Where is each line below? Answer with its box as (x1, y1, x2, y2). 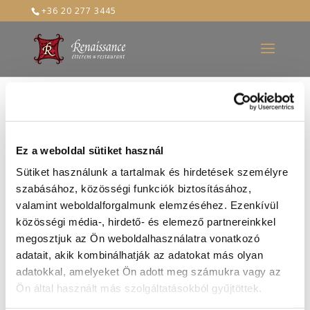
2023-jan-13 (30, 153, 91, 165)
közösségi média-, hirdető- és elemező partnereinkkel (16, 215, 275, 228)
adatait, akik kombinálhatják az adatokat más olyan (16, 248, 263, 261)
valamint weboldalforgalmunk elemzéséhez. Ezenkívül (16, 199, 278, 211)
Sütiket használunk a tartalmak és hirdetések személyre (16, 165, 288, 178)
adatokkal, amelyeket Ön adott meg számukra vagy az (16, 265, 281, 277)
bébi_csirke (30, 120, 138, 148)
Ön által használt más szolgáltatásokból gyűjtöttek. (16, 282, 262, 294)
